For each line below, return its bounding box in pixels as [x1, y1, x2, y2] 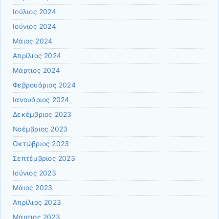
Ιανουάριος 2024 [13, 96, 69, 104]
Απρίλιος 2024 [13, 52, 62, 60]
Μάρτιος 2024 [13, 66, 60, 75]
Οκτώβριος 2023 [13, 140, 69, 148]
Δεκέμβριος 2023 [13, 110, 72, 119]
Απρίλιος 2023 [13, 198, 62, 207]
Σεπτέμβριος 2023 [13, 154, 75, 163]
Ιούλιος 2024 [13, 8, 56, 16]
